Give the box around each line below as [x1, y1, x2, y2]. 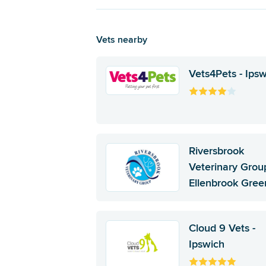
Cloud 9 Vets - [189, 220, 256, 236]
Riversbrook [189, 142, 245, 159]
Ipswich [189, 236, 225, 252]
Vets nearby [96, 32, 147, 46]
